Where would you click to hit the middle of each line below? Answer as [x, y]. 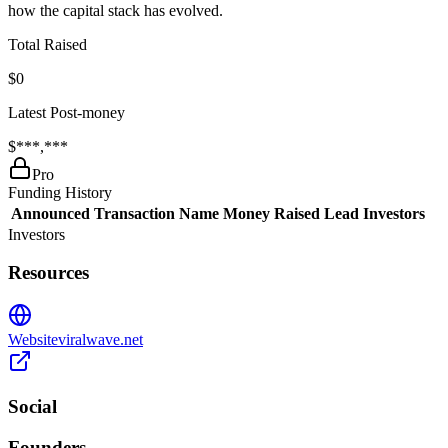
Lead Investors [374, 213]
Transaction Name [156, 213]
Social [32, 406]
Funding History [60, 192]
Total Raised [47, 44]
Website [33, 340]
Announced [50, 213]
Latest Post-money [66, 112]
